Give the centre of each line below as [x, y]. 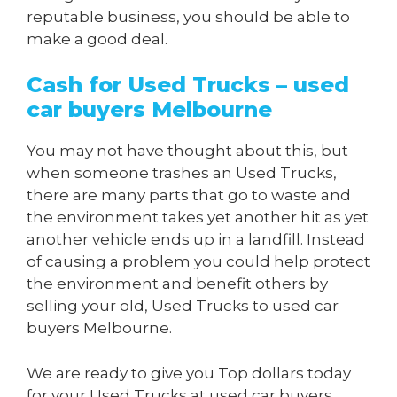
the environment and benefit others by [177, 284]
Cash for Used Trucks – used [188, 85]
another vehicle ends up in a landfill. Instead [196, 240]
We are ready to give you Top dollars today [189, 373]
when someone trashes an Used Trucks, [182, 173]
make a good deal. [97, 39]
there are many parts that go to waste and [189, 195]
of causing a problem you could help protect [198, 262]
